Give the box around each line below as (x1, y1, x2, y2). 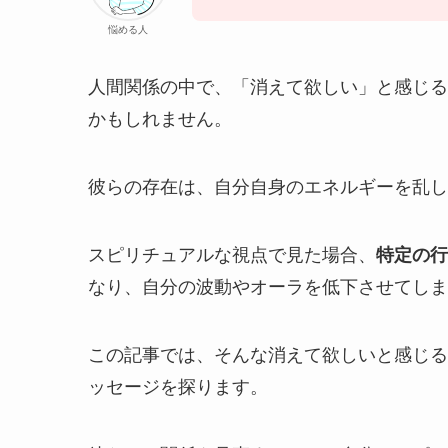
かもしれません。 (88, 109, 232, 130)
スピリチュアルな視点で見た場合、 (88, 245, 376, 266)
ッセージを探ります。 (88, 377, 268, 398)
